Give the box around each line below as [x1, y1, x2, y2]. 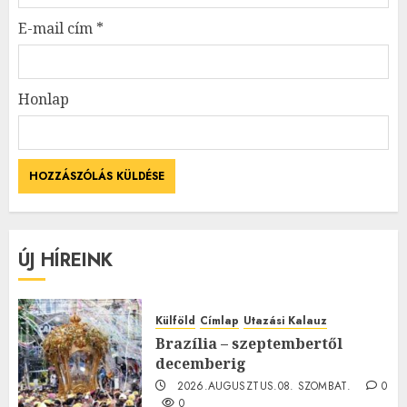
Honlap [18, 88, 69, 109]
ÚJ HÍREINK [18, 246, 113, 273]
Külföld [155, 312, 195, 329]
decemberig [155, 352, 246, 373]
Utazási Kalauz [243, 312, 327, 329]
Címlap [200, 312, 239, 329]
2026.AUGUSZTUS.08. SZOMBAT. [177, 377, 351, 394]
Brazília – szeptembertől [155, 333, 342, 353]
